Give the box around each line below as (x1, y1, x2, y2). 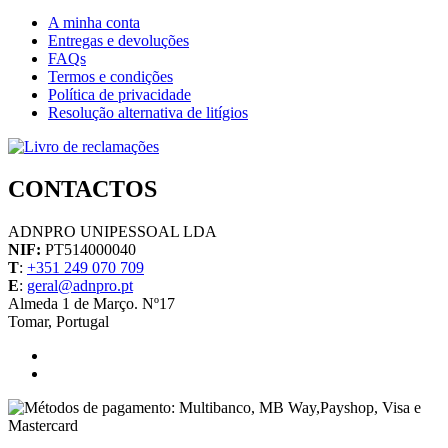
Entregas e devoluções (48, 32, 189, 50)
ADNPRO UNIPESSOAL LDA (8, 223, 217, 241)
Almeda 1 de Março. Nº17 (8, 295, 175, 313)
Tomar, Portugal (8, 313, 109, 331)
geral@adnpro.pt (27, 277, 133, 295)
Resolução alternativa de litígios (48, 104, 248, 122)
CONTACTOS (8, 176, 157, 203)
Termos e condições (48, 68, 173, 86)
